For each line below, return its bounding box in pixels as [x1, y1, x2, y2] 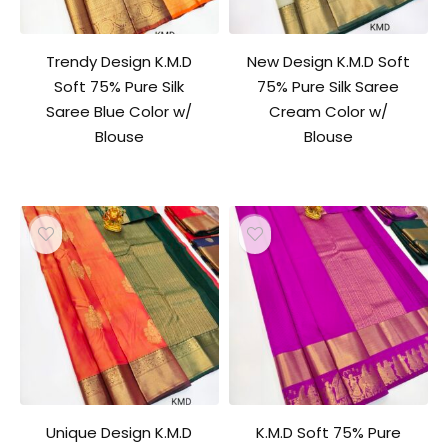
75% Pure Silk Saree [257, 76, 400, 98]
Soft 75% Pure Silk [54, 76, 185, 98]
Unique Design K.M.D [46, 422, 193, 443]
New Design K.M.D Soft [246, 51, 410, 73]
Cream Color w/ [268, 101, 388, 123]
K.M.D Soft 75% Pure [255, 422, 401, 443]
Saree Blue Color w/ [46, 101, 193, 123]
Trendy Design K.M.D [46, 51, 193, 73]
